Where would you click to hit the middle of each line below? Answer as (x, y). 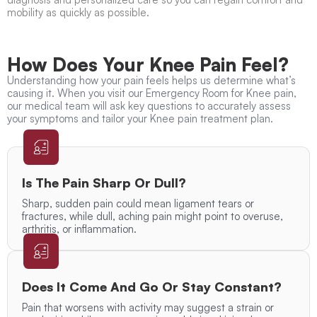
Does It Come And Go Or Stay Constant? (152, 287)
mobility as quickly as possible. (78, 13)
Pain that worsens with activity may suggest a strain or (148, 308)
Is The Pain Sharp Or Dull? (104, 183)
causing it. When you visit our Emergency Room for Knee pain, (152, 93)
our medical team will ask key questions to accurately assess (149, 106)
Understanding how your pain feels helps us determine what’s (151, 81)
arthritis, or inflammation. (79, 229)
